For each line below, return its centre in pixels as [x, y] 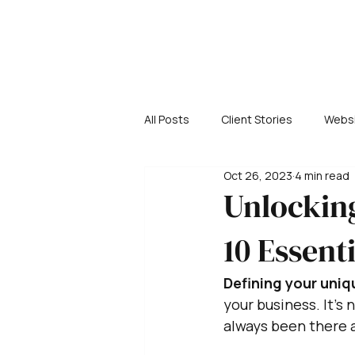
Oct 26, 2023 [258, 176]
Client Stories [257, 119]
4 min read [322, 176]
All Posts [167, 119]
